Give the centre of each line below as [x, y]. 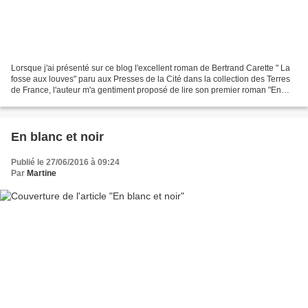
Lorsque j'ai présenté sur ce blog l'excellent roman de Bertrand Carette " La [151, 68]
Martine [42, 173]
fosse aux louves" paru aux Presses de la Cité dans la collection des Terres [151, 79]
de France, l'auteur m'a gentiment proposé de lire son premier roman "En [146, 90]
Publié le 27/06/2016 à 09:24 [65, 162]
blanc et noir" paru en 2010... [65, 101]
